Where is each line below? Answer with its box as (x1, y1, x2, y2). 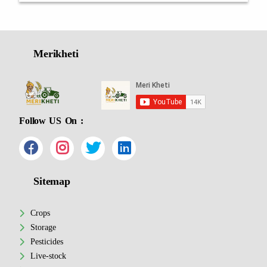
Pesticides (30, 237, 63, 246)
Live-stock (30, 251, 66, 260)
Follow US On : (19, 116, 83, 126)
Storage (30, 222, 56, 232)
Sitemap (33, 175, 70, 187)
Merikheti (33, 48, 79, 60)
